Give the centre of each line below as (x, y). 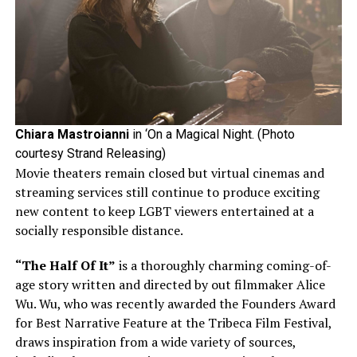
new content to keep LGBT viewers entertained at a (164, 212)
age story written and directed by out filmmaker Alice (170, 285)
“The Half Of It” (65, 266)
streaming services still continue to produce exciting (167, 192)
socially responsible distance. (99, 231)
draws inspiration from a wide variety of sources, (155, 342)
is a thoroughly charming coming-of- (223, 266)
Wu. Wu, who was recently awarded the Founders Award (175, 304)
